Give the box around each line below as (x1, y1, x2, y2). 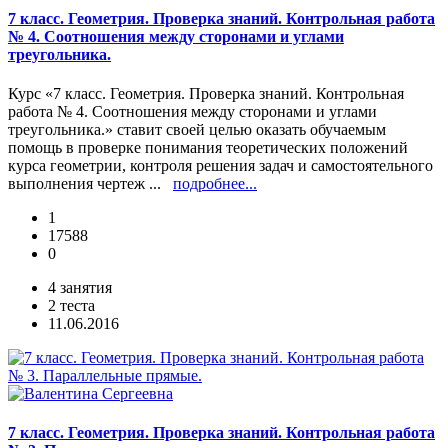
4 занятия (48, 279, 112, 297)
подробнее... (173, 175, 257, 193)
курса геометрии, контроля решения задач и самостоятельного (8, 157, 433, 175)
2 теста (48, 297, 95, 315)
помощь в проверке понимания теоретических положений (8, 139, 408, 157)
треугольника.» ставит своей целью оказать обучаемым (8, 121, 386, 139)
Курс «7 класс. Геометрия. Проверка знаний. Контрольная (8, 85, 404, 103)
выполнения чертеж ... (8, 175, 173, 193)
